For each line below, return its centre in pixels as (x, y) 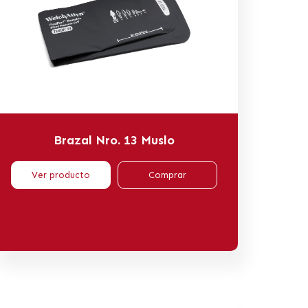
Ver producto (61, 175)
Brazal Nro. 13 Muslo (114, 140)
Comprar (167, 175)
